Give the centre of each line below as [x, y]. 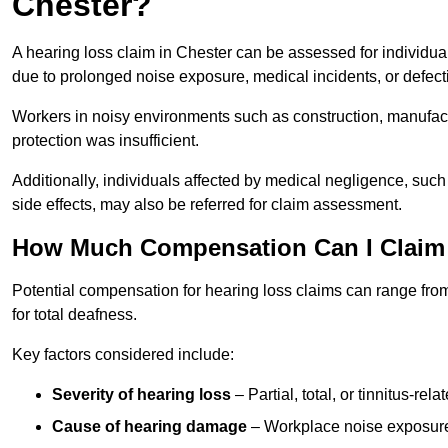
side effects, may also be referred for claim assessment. [207, 205]
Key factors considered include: [123, 355]
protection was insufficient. [105, 141]
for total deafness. [74, 315]
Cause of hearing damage [149, 427]
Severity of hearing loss [141, 395]
